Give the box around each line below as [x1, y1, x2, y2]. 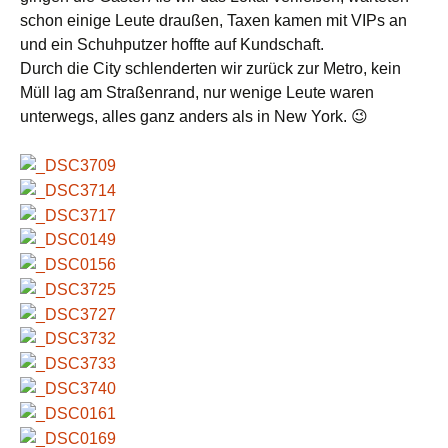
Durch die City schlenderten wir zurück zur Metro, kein [20, 60, 401, 78]
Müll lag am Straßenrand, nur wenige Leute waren [20, 84, 374, 102]
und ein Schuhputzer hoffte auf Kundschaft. [20, 36, 324, 54]
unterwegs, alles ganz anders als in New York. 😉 [20, 108, 368, 126]
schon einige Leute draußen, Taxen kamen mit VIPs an [20, 12, 407, 30]
